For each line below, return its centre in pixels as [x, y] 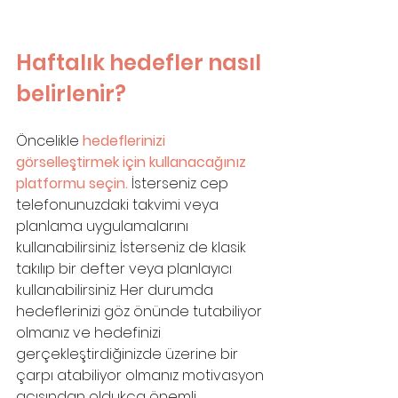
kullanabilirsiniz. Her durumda [116, 290]
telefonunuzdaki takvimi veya [119, 204]
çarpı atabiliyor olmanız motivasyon [142, 375]
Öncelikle [49, 140]
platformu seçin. [74, 183]
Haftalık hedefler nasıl [141, 62]
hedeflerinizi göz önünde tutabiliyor [141, 311]
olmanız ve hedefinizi [90, 332]
